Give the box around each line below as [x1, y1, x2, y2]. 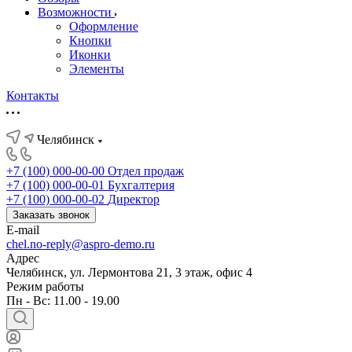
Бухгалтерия [108, 178, 174, 192]
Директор [108, 192, 159, 206]
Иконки [69, 48, 111, 61]
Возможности [38, 5, 115, 19]
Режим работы [6, 280, 84, 293]
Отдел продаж [108, 164, 184, 178]
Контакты [6, 89, 59, 102]
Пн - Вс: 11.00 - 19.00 [6, 294, 119, 307]
